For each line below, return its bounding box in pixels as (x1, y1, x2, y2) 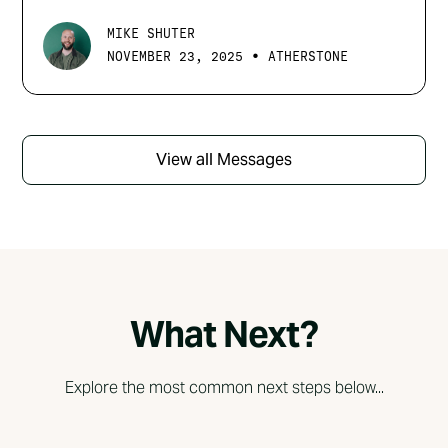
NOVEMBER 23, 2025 (107, 47, 244, 65)
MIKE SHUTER (107, 25, 196, 43)
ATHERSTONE (268, 47, 349, 65)
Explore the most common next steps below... (64, 376, 384, 398)
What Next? (130, 310, 318, 357)
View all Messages (156, 148, 292, 170)
